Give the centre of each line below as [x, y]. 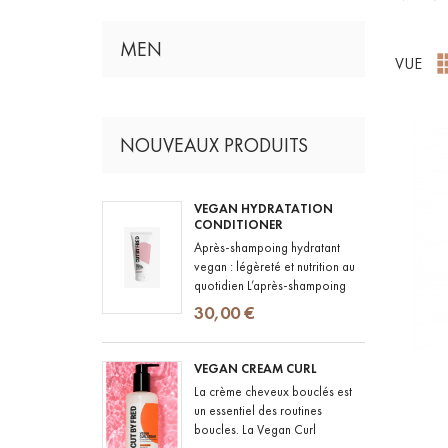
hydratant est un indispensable [273, 304]
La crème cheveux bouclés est [273, 392]
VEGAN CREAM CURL [255, 369]
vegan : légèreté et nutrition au [274, 266]
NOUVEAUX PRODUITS [214, 145]
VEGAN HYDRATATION [263, 209]
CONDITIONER [238, 225]
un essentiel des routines [258, 411]
